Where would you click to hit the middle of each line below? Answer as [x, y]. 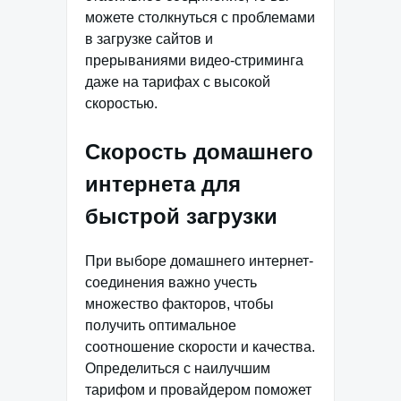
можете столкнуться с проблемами [200, 17]
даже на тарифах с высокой [178, 82]
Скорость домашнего [199, 152]
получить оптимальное [161, 325]
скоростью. [121, 103]
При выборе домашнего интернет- [199, 260]
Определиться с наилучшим [178, 368]
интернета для [163, 184]
